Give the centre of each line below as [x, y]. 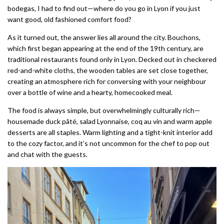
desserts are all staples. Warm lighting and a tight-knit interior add [110, 132]
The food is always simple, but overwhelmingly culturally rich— [104, 110]
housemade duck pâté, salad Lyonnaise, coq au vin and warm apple [110, 121]
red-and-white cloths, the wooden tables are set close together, [108, 70]
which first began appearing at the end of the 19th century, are [105, 48]
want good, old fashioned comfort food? [69, 19]
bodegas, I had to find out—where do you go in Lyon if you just [104, 8]
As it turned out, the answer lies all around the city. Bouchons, [104, 37]
